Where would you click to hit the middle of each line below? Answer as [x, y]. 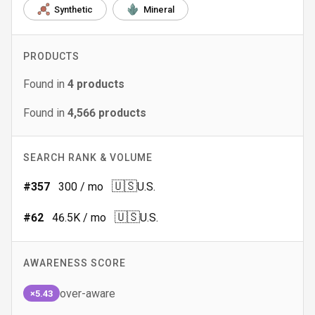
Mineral [159, 9]
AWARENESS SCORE [75, 263]
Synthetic [73, 9]
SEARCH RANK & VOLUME [88, 157]
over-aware [88, 293]
